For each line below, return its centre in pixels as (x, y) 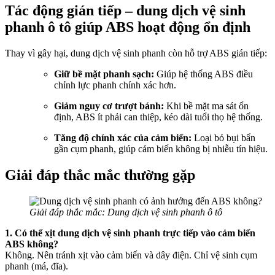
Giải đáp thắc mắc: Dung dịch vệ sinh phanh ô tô (126, 212)
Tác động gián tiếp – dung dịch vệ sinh (125, 11)
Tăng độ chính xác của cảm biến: (123, 137)
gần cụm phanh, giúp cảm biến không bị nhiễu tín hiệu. (161, 149)
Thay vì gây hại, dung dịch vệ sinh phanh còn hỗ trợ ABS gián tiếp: (136, 53)
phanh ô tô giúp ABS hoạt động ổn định (128, 27)
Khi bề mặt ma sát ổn (206, 106)
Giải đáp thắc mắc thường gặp (100, 175)
